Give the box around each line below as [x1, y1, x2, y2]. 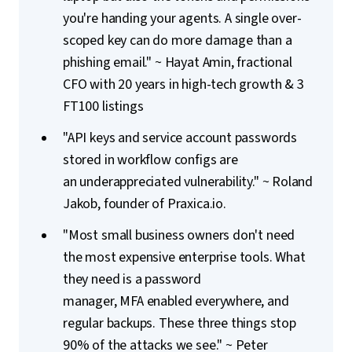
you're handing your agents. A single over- [63, 9, 302, 28]
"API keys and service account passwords [63, 128, 297, 148]
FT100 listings [63, 97, 144, 116]
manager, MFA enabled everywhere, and [63, 291, 289, 311]
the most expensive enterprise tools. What [63, 247, 306, 267]
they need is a [63, 269, 142, 289]
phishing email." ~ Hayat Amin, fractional [63, 53, 292, 72]
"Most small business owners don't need [63, 225, 295, 245]
